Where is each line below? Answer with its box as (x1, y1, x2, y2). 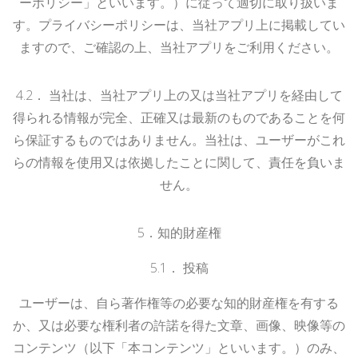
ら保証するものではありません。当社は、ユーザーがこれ (13, 130, 345, 149)
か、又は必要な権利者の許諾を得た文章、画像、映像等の (13, 316, 345, 334)
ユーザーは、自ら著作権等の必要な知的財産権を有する (19, 293, 339, 312)
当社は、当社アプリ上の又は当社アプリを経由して (48, 86, 343, 104)
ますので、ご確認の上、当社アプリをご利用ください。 (19, 38, 339, 56)
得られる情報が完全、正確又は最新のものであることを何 (13, 108, 345, 126)
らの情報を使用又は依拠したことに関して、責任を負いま (13, 153, 345, 171)
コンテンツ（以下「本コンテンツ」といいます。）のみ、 (13, 338, 345, 356)
